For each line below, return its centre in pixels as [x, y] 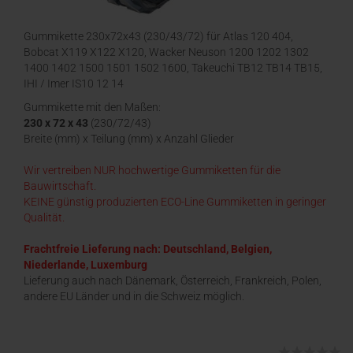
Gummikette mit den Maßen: [92, 107]
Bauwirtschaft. [60, 186]
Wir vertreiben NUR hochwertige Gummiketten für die [152, 170]
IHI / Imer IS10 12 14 [74, 84]
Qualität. [44, 217]
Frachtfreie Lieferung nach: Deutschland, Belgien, [148, 249]
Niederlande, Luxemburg [85, 265]
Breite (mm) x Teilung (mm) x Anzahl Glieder [129, 139]
